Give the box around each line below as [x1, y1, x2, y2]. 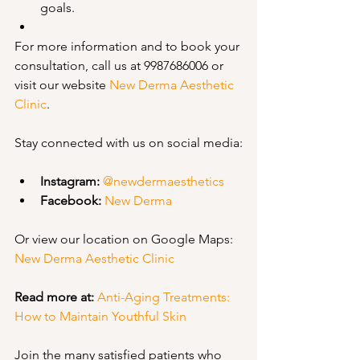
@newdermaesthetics [103, 174, 224, 189]
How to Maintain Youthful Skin [14, 309, 186, 324]
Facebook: [40, 193, 101, 208]
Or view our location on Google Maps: [14, 231, 236, 247]
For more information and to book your [14, 39, 243, 54]
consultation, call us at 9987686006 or [14, 58, 227, 73]
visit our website [14, 77, 109, 92]
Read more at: [14, 289, 94, 305]
